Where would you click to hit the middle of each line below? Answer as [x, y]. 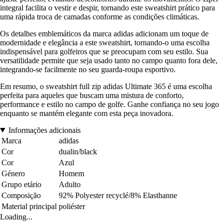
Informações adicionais [44, 130]
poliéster [72, 206]
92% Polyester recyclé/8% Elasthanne [118, 195]
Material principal [29, 206]
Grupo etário [21, 184]
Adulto [70, 184]
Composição [21, 195]
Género [13, 173]
